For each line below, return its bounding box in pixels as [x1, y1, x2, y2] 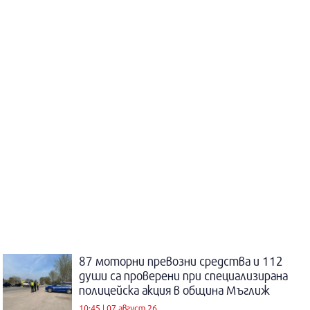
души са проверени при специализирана [79, 268, 288, 284]
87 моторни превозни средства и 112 [79, 254, 283, 269]
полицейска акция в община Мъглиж [79, 283, 270, 298]
